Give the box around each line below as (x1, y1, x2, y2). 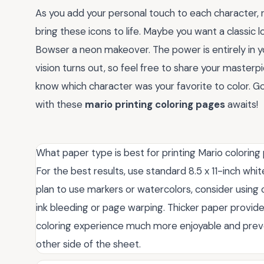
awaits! (225, 98, 258, 111)
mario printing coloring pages (85, 98, 225, 111)
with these (35, 98, 85, 111)
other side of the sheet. (36, 237, 141, 250)
